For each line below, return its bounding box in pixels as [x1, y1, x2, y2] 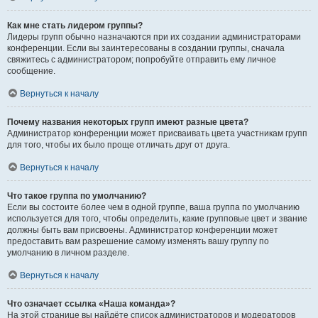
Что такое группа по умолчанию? [7, 191, 146, 201]
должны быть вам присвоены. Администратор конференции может [7, 225, 278, 235]
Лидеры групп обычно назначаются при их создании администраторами [7, 32, 301, 42]
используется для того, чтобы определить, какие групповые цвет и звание [7, 214, 307, 224]
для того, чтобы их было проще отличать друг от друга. [7, 140, 230, 150]
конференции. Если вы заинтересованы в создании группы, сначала [7, 43, 285, 53]
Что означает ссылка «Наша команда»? [7, 299, 175, 309]
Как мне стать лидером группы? [7, 21, 143, 31]
